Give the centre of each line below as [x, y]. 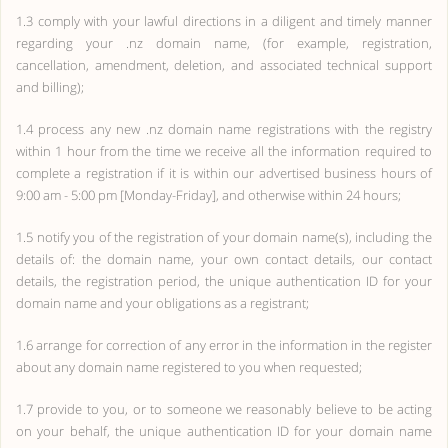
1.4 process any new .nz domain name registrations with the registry [224, 129]
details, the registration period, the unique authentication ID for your [224, 281]
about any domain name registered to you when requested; [189, 367]
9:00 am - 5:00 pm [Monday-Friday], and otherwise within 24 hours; [208, 195]
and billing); [50, 87]
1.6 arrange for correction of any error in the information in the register [224, 345]
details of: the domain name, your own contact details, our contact [224, 259]
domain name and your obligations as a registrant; [162, 303]
